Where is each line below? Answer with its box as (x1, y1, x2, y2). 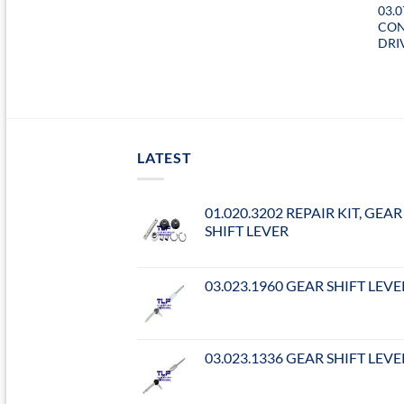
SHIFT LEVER (205, 222, 289, 240)
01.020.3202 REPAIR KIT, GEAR (205, 204, 402, 222)
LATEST (137, 148, 192, 166)
